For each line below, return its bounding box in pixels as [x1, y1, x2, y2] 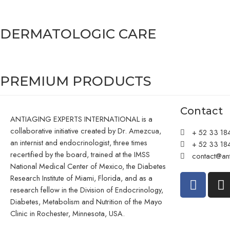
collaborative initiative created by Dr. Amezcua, [10, 125, 161, 137]
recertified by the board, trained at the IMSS [10, 149, 150, 160]
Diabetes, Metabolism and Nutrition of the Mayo [10, 196, 162, 207]
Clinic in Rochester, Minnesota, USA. [10, 208, 125, 219]
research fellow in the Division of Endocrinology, [10, 184, 163, 196]
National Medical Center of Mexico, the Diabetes [10, 161, 166, 172]
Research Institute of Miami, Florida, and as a [10, 172, 152, 184]
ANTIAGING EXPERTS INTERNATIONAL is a [10, 113, 152, 125]
